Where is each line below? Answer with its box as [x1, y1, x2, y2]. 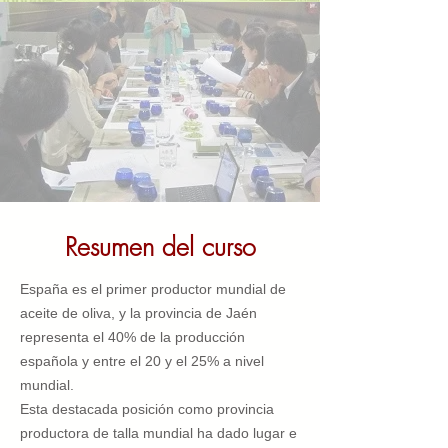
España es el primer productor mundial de [20, 281, 286, 297]
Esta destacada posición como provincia [20, 401, 274, 417]
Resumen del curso [64, 230, 256, 264]
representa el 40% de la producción [20, 329, 245, 345]
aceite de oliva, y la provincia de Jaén [20, 305, 257, 321]
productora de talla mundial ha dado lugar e [20, 425, 297, 441]
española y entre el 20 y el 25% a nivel [20, 353, 264, 369]
